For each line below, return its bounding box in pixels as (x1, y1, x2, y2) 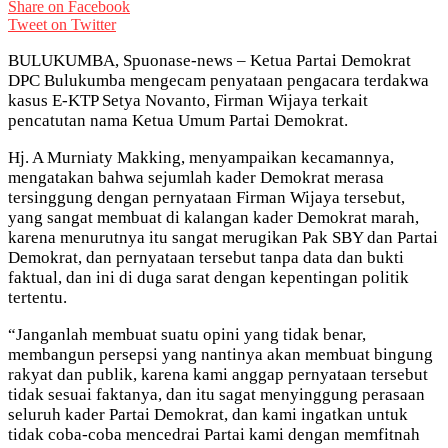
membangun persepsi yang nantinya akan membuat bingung (8, 344, 433, 364)
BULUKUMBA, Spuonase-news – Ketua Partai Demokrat (8, 50, 411, 70)
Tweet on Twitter (8, 15, 116, 33)
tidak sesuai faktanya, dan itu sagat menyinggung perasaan (8, 384, 425, 404)
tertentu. (8, 287, 67, 307)
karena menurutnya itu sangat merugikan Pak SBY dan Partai (8, 227, 438, 247)
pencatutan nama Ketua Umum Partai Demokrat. (8, 110, 348, 130)
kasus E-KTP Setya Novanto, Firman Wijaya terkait (8, 90, 368, 110)
